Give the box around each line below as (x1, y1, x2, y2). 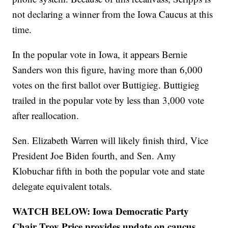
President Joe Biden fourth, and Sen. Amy (12, 149, 177, 162)
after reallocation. (12, 108, 79, 122)
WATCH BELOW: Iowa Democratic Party (12, 204, 189, 218)
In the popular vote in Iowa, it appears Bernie (12, 47, 188, 61)
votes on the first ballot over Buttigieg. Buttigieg (12, 78, 200, 91)
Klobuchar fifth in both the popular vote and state (12, 164, 205, 177)
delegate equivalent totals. (12, 179, 112, 192)
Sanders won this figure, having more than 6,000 (12, 63, 203, 76)
